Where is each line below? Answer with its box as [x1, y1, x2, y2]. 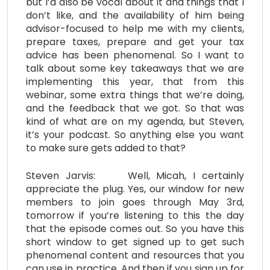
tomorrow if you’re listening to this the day [26, 208, 244, 222]
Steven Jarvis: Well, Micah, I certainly [26, 168, 244, 183]
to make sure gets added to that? [26, 140, 186, 155]
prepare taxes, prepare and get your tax [26, 34, 244, 49]
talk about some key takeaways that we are [26, 61, 244, 75]
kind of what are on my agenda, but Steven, [26, 114, 244, 128]
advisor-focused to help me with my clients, [26, 21, 244, 36]
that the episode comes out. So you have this [26, 221, 244, 236]
